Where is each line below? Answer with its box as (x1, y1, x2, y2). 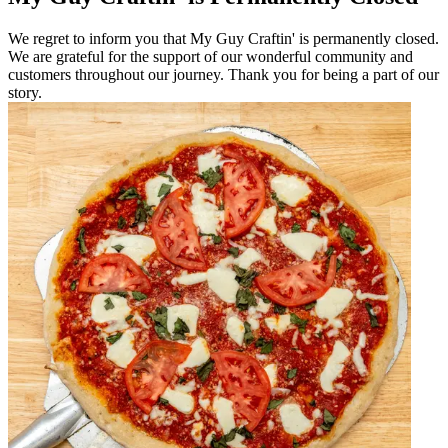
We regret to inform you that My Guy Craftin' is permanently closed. (8, 29, 439, 47)
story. (8, 83, 42, 101)
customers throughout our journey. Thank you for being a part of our (8, 65, 439, 83)
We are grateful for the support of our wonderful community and (8, 47, 413, 65)
